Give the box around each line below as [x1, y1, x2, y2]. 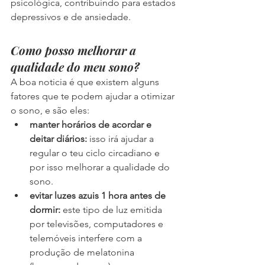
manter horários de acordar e [30, 119, 154, 131]
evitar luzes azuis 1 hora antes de [30, 190, 168, 202]
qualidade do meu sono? [11, 59, 140, 75]
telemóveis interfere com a [30, 232, 144, 244]
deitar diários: [30, 133, 89, 145]
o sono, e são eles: [11, 105, 89, 117]
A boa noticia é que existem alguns [11, 76, 161, 88]
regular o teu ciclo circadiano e [30, 147, 162, 159]
